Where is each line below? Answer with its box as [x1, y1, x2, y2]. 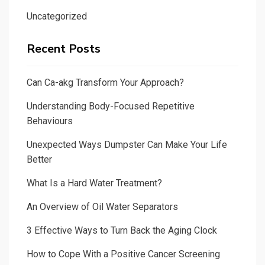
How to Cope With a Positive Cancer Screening [27, 248, 220, 260]
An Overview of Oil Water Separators [27, 201, 178, 213]
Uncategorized [27, 11, 87, 22]
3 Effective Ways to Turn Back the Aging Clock [27, 225, 217, 237]
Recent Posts [27, 41, 101, 57]
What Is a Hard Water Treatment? [27, 177, 162, 189]
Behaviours [27, 115, 73, 127]
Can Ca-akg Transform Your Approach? [27, 77, 184, 89]
